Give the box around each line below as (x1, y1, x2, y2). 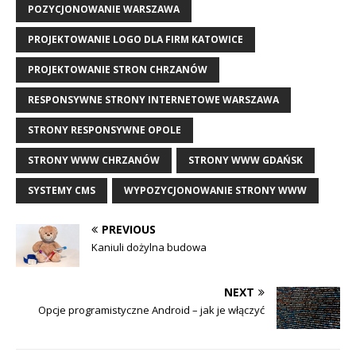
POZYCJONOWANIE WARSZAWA (28, 2, 180, 17)
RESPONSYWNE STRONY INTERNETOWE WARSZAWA (28, 93, 279, 107)
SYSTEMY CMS (28, 184, 95, 198)
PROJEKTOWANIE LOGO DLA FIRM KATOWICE (28, 33, 243, 47)
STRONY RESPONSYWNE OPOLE (28, 123, 181, 137)
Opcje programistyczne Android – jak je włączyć (38, 302, 265, 317)
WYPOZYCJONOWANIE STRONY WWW (124, 184, 307, 198)
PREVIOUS (102, 222, 156, 238)
